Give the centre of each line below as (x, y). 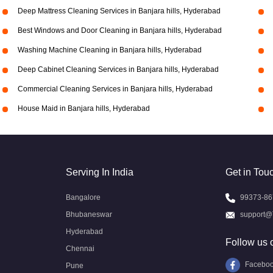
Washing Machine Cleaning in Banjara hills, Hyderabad (109, 50)
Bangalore (83, 197)
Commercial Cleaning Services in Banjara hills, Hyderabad (115, 89)
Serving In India (100, 172)
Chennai (80, 249)
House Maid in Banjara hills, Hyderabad (83, 108)
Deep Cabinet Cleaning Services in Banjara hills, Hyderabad (118, 69)
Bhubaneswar (89, 214)
